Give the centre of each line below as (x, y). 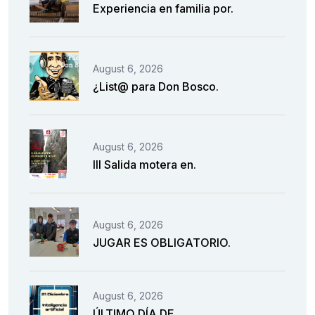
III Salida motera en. (144, 164)
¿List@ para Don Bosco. (156, 86)
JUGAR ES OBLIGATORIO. (162, 242)
